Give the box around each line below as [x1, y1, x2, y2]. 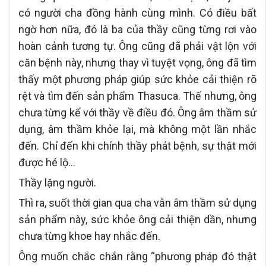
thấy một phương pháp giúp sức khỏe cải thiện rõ [18, 72, 256, 85]
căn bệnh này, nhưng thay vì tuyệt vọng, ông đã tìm [18, 56, 256, 69]
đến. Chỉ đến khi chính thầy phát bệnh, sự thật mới [18, 139, 256, 152]
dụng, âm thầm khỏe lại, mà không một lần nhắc [18, 122, 256, 135]
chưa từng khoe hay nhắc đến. [18, 229, 160, 242]
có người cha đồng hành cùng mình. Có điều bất [18, 6, 256, 19]
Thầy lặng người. [18, 176, 96, 189]
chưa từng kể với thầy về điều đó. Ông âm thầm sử [18, 106, 256, 119]
